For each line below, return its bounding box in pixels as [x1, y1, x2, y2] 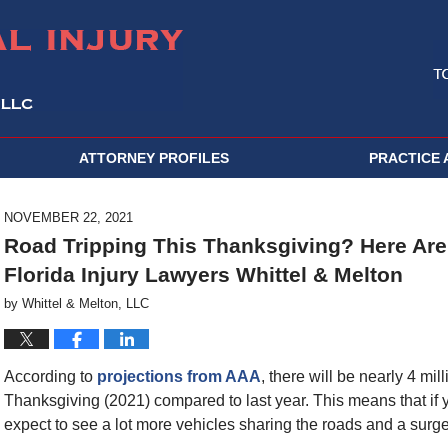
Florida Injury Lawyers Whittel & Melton [4, 263, 403, 286]
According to [4, 368, 97, 385]
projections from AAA [97, 368, 261, 385]
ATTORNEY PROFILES [79, 150, 229, 166]
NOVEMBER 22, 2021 [4, 210, 133, 225]
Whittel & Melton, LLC [22, 296, 149, 311]
